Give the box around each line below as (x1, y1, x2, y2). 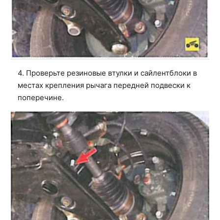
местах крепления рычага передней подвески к (18, 80, 191, 90)
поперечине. (18, 92, 64, 102)
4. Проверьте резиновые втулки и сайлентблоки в (18, 68, 197, 78)
